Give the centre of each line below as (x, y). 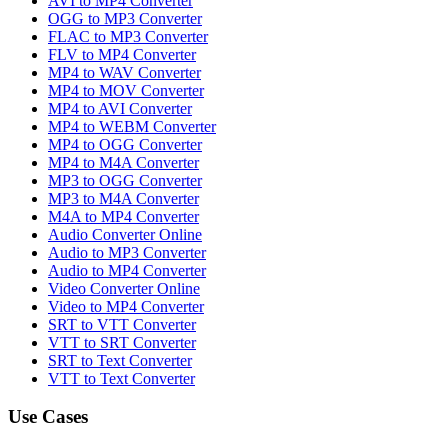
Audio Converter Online (125, 234)
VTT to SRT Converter (122, 342)
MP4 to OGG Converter (125, 144)
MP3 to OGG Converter (125, 180)
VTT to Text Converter (121, 378)
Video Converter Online (124, 288)
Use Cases (48, 417)
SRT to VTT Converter (122, 324)
